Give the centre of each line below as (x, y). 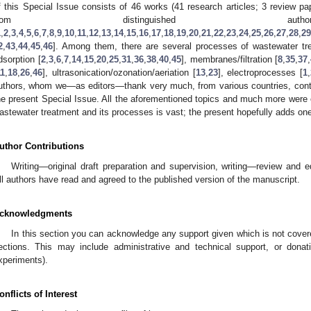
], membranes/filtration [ (229, 59)
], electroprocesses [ (260, 72)
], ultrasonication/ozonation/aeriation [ (119, 72)
